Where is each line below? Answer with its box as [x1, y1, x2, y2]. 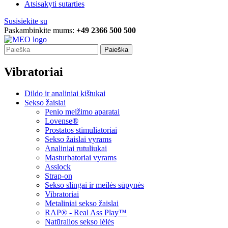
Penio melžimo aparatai [45, 107, 120, 117]
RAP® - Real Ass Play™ [45, 208, 127, 217]
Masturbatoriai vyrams [45, 153, 117, 162]
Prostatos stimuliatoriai [45, 126, 117, 135]
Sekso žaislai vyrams [45, 135, 111, 144]
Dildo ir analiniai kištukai [24, 89, 105, 98]
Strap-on [45, 172, 72, 181]
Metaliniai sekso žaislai [45, 199, 119, 208]
